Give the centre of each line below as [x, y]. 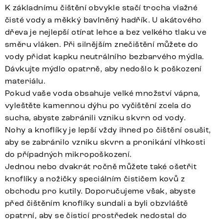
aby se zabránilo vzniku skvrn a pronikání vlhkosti [105, 142]
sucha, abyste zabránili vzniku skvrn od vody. [95, 117]
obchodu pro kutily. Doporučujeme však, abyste [100, 191]
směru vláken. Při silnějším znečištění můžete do [102, 44]
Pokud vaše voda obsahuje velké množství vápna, [103, 93]
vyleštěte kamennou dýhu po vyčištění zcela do [98, 105]
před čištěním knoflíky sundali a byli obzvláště [97, 203]
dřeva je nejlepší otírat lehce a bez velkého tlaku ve [106, 32]
